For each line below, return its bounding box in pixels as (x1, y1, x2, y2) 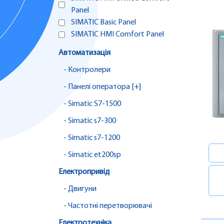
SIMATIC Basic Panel (71, 18, 136, 27)
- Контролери (63, 66, 110, 74)
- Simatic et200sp (63, 151, 121, 159)
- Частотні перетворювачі (63, 202, 152, 210)
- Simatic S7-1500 (63, 100, 121, 108)
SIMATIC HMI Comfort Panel (71, 30, 164, 39)
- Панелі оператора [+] (63, 83, 141, 91)
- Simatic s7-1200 (63, 134, 120, 142)
